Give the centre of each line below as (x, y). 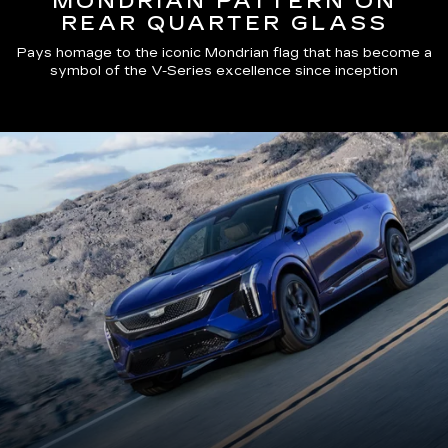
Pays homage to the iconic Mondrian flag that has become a (224, 53)
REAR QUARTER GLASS (224, 23)
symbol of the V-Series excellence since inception (224, 71)
